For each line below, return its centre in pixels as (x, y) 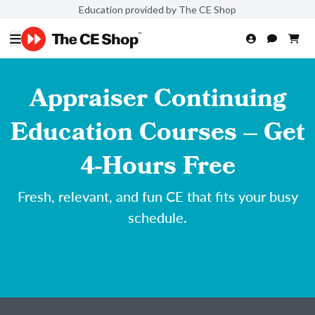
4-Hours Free (157, 169)
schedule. (157, 217)
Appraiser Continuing (157, 101)
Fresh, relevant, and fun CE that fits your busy (157, 196)
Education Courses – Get (157, 135)
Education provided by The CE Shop (157, 9)
